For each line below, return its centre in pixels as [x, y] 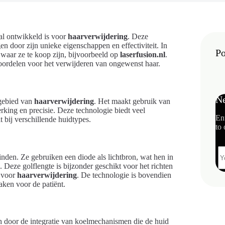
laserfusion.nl [143, 54]
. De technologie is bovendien [124, 175]
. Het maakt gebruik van [132, 101]
